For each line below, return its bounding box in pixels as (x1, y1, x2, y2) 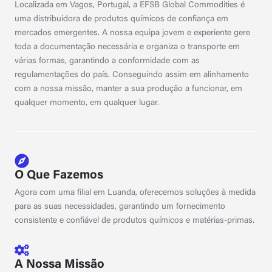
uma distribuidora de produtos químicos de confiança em (15, 15, 228, 24)
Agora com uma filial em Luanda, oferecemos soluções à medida (15, 189, 256, 197)
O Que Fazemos (15, 169, 103, 182)
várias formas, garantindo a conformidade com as (15, 57, 200, 66)
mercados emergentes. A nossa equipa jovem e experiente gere (15, 29, 250, 38)
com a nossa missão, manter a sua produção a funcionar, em (15, 85, 242, 93)
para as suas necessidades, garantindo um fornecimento (15, 203, 225, 211)
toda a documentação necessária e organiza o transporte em (15, 43, 240, 52)
